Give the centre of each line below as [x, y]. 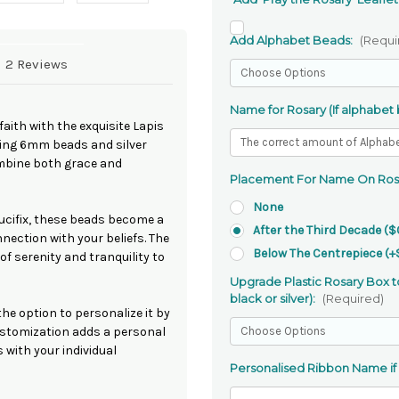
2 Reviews [36, 64]
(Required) [353, 298]
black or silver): [274, 298]
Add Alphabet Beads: [293, 40]
